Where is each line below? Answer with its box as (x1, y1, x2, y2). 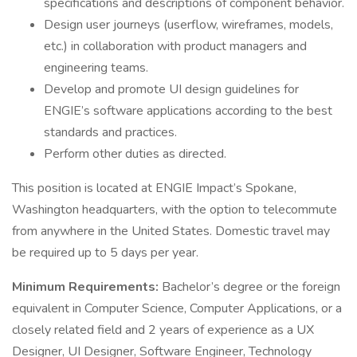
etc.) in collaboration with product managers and (44, 37, 307, 55)
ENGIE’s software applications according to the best (44, 102, 332, 120)
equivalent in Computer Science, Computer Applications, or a (12, 300, 342, 317)
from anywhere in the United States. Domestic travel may (12, 222, 330, 240)
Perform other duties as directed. (44, 145, 226, 163)
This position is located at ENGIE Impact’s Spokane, (12, 179, 296, 197)
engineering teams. (44, 59, 148, 76)
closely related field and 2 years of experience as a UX (12, 321, 314, 339)
